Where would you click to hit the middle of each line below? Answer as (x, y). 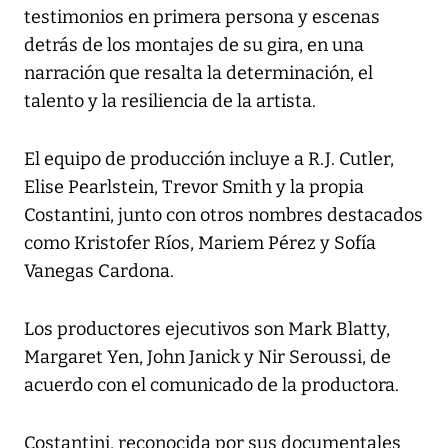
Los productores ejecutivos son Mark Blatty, (207, 328)
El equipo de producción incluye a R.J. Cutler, (209, 158)
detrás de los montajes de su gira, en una (194, 44)
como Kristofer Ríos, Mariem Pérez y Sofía (200, 242)
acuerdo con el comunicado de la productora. (211, 384)
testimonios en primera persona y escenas (202, 16)
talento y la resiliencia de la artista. (170, 100)
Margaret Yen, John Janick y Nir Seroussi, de (207, 356)
